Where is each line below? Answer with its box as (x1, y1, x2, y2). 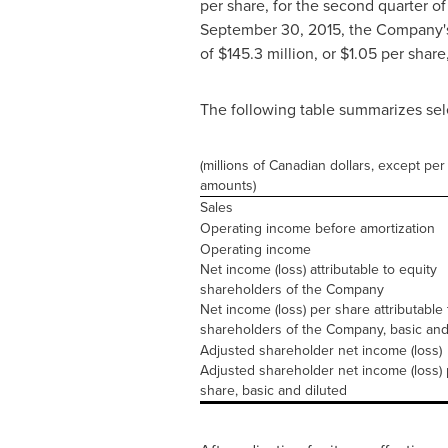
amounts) (199, 175, 256, 196)
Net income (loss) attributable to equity (199, 259, 437, 280)
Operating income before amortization (199, 218, 435, 239)
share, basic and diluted (199, 380, 347, 401)
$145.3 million (217, 42, 314, 65)
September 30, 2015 (199, 18, 341, 41)
